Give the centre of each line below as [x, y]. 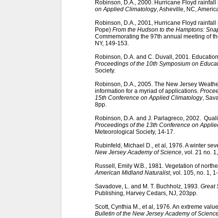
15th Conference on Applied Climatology [149, 98]
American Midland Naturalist [132, 173]
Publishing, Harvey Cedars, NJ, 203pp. [146, 193]
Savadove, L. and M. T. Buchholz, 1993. [148, 186]
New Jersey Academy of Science [138, 152]
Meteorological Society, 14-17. [135, 132]
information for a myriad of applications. [147, 91]
